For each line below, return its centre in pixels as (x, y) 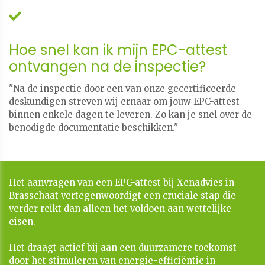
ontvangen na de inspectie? (107, 67)
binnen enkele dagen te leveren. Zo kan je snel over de (130, 115)
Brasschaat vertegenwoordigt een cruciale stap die (122, 196)
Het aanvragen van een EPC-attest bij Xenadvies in (122, 183)
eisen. (22, 222)
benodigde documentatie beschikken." (93, 128)
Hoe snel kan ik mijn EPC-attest (118, 50)
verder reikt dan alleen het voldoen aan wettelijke (120, 209)
